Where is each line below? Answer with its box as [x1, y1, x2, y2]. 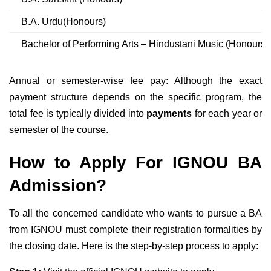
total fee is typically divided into [9, 108, 146, 119]
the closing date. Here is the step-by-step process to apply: [9, 240, 258, 251]
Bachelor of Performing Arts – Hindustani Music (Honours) [21, 39, 269, 50]
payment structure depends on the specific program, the [9, 92, 262, 103]
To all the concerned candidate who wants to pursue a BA [9, 207, 262, 218]
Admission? [9, 175, 106, 195]
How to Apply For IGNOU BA [9, 152, 262, 172]
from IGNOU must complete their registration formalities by [9, 224, 262, 235]
